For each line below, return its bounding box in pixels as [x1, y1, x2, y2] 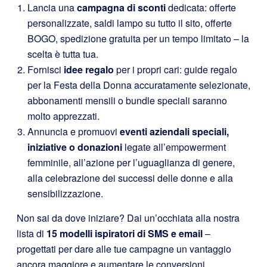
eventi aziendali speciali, [120, 124, 229, 138]
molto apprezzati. [27, 108, 100, 123]
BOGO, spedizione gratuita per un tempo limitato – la [27, 31, 249, 45]
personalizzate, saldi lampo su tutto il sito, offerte [27, 15, 232, 30]
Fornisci [27, 62, 64, 76]
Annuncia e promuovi [27, 124, 120, 138]
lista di [17, 226, 46, 240]
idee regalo [64, 62, 114, 76]
